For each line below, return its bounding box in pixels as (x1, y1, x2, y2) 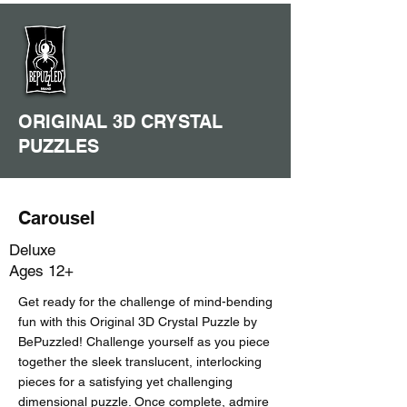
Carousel (18, 207, 95, 229)
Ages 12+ (9, 262, 74, 280)
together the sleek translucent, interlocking (18, 354, 262, 369)
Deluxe (9, 241, 55, 259)
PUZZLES (18, 135, 99, 157)
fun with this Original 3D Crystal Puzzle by (18, 314, 257, 329)
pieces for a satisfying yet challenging (18, 374, 233, 389)
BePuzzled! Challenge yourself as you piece (18, 334, 270, 349)
